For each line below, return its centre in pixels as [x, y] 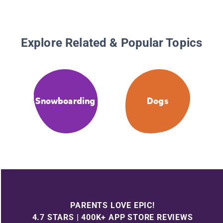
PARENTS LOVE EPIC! [112, 205]
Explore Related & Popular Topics [111, 43]
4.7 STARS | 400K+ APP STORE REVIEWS [112, 217]
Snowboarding [65, 101]
